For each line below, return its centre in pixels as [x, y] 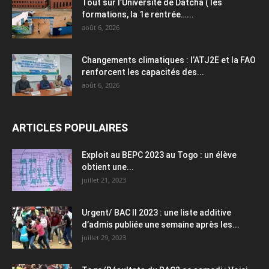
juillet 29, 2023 [104, 237]
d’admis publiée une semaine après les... [161, 224]
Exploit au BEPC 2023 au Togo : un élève [159, 155]
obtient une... [108, 167]
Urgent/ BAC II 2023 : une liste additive [156, 212]
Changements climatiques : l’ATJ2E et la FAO [169, 60]
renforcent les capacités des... [143, 72]
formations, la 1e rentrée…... [138, 14]
